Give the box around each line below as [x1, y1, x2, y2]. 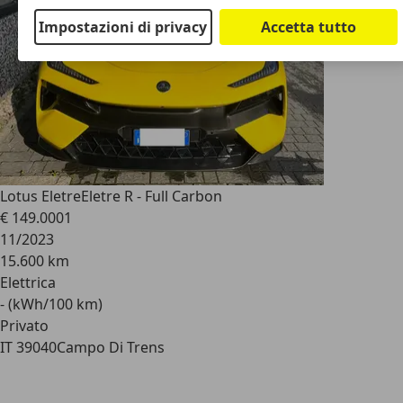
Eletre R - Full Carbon [81, 186, 222, 206]
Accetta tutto [261, 16, 357, 37]
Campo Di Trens [57, 337, 165, 357]
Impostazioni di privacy [39, 16, 208, 37]
